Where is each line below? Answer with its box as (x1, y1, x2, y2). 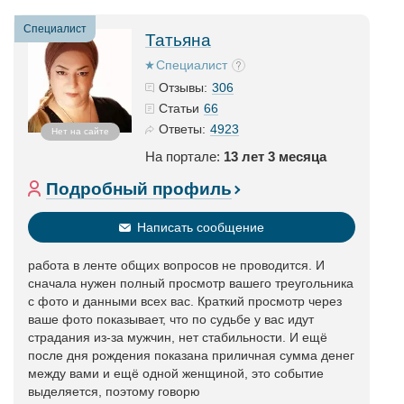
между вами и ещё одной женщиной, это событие (28, 366, 324, 381)
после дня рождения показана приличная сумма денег (28, 348, 354, 363)
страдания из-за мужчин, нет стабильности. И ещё (28, 330, 327, 344)
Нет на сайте (50, 126, 109, 136)
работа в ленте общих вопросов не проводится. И (28, 258, 325, 272)
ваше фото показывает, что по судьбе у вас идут (28, 312, 314, 326)
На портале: (145, 149, 224, 164)
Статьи (159, 101, 199, 115)
